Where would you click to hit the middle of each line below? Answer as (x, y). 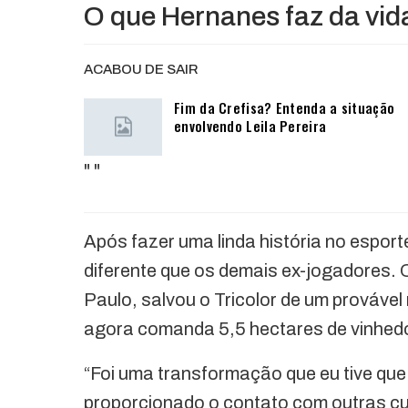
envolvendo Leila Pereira (250, 125)
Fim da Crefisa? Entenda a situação (285, 107)
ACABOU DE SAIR (141, 69)
